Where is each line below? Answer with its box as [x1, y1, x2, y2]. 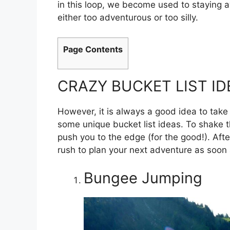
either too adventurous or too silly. [57, 12, 198, 23]
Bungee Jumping [84, 169, 202, 187]
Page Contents [63, 44, 123, 54]
